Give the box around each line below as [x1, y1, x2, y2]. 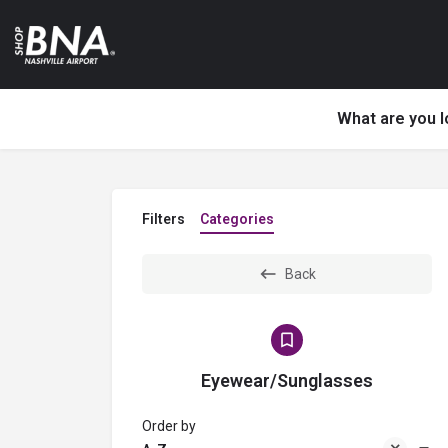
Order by [142, 418, 196, 434]
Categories [200, 211, 274, 227]
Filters [142, 211, 185, 227]
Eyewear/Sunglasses [201, 370, 373, 391]
